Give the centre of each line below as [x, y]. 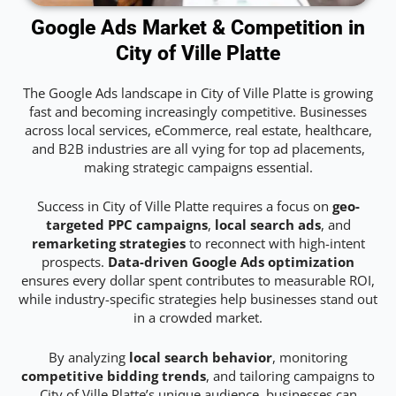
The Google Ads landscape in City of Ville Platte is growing [198, 93]
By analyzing [89, 357]
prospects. [75, 262]
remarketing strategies [108, 244]
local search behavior [201, 357]
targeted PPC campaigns [126, 225]
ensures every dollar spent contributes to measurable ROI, [198, 281]
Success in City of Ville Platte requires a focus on [184, 206]
